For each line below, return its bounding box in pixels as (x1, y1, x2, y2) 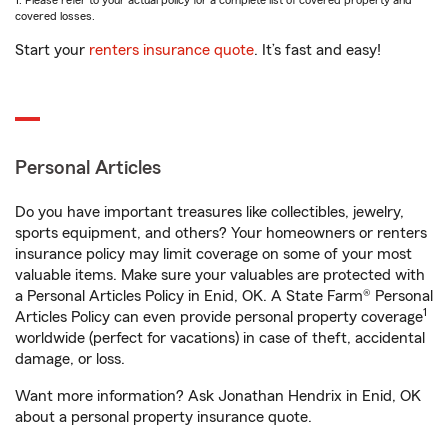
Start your (15, 42, 89, 58)
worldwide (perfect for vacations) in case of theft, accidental (15, 330, 425, 346)
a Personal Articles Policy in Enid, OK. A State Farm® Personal (15, 288, 433, 304)
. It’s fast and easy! (254, 42, 381, 58)
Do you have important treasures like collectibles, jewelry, (15, 204, 404, 220)
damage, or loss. (15, 351, 125, 367)
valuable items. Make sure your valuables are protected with (15, 267, 425, 283)
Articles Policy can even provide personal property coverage (15, 309, 423, 325)
